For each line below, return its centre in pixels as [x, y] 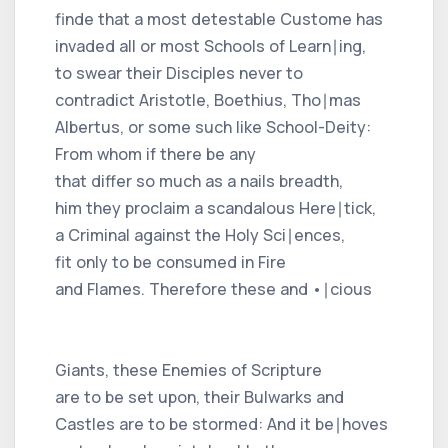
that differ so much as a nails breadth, [199, 180]
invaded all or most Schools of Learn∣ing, [210, 45]
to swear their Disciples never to [179, 72]
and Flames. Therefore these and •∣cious [213, 288]
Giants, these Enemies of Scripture [188, 369]
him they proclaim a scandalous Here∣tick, [215, 207]
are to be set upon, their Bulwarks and [199, 396]
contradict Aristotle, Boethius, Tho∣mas [208, 99]
